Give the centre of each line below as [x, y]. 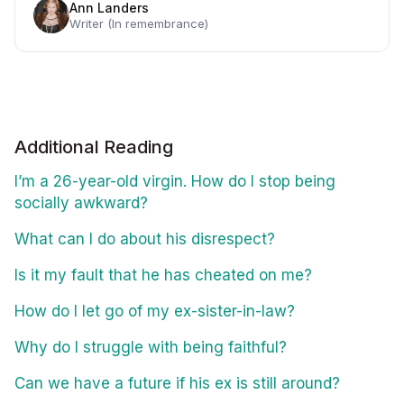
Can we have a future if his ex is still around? [177, 384]
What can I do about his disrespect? [145, 239]
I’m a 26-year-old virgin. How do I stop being [175, 182]
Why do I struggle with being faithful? [151, 348]
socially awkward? [81, 203]
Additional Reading [94, 147]
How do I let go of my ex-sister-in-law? [155, 312]
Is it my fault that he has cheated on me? [163, 275]
